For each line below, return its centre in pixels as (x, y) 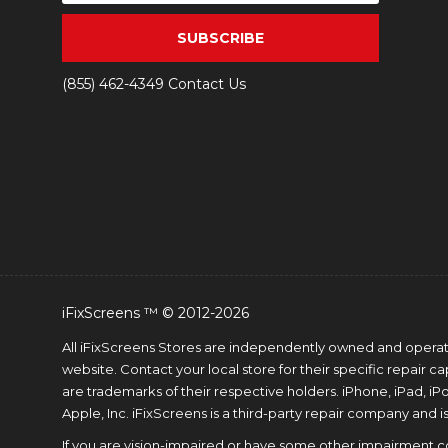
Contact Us (205, 84)
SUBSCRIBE (221, 38)
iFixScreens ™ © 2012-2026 (155, 313)
